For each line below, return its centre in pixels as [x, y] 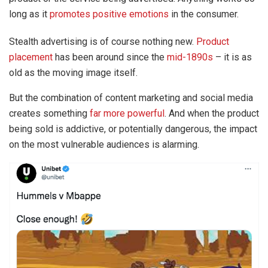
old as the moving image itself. [73, 72]
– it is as [232, 57]
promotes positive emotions [109, 14]
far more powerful [127, 113]
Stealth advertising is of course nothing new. [103, 41]
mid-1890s [190, 57]
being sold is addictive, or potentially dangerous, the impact [133, 129]
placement [31, 57]
